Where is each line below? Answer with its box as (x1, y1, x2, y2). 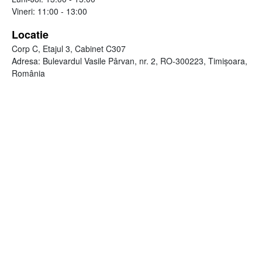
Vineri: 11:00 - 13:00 (12, 5, 87, 18)
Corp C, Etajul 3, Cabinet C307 (12, 43, 126, 55)
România (12, 67, 45, 80)
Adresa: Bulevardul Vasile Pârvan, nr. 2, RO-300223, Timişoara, (12, 55, 247, 67)
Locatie (12, 27, 49, 43)
